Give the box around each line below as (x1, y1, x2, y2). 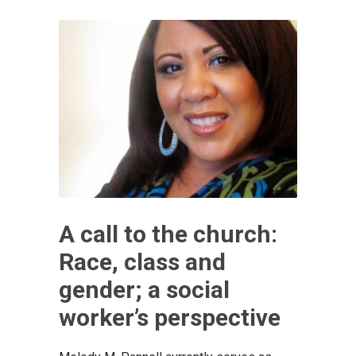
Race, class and (59, 248, 226, 277)
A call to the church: (59, 220, 277, 249)
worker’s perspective (59, 304, 281, 332)
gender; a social (59, 276, 230, 304)
